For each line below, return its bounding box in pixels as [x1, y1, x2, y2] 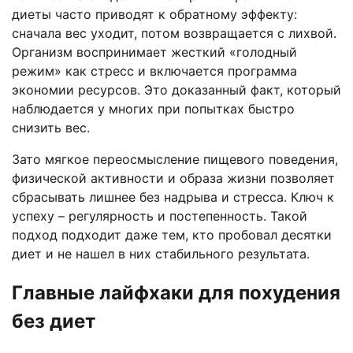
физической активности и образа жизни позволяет [12, 170, 335, 187]
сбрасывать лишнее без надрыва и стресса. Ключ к [12, 189, 334, 206]
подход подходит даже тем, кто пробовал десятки [12, 227, 332, 243]
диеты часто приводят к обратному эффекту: [12, 6, 297, 23]
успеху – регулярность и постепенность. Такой [12, 208, 307, 225]
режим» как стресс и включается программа [12, 63, 297, 80]
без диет [12, 310, 95, 333]
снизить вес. [12, 120, 90, 136]
